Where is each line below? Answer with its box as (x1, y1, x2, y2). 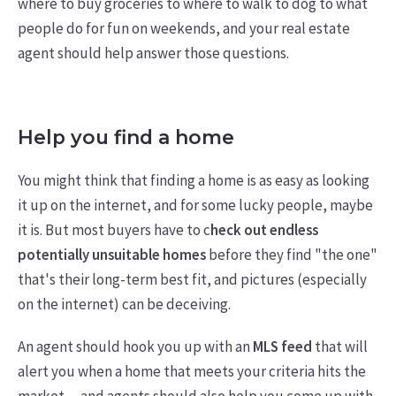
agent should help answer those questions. (17, 42, 289, 63)
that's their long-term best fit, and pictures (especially (17, 270, 367, 290)
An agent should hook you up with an (17, 337, 250, 356)
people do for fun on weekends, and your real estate (17, 18, 350, 38)
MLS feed (249, 337, 312, 356)
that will (311, 337, 368, 356)
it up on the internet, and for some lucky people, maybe (17, 195, 373, 216)
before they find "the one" (205, 245, 377, 265)
